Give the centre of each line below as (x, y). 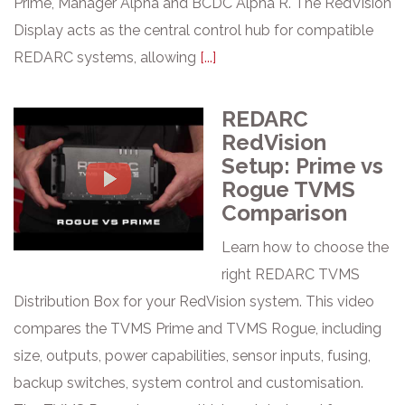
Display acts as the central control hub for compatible (193, 30)
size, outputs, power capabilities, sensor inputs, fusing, (192, 356)
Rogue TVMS (288, 189)
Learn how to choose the (305, 247)
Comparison (284, 213)
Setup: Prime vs (302, 166)
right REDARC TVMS (291, 274)
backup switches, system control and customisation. (188, 383)
